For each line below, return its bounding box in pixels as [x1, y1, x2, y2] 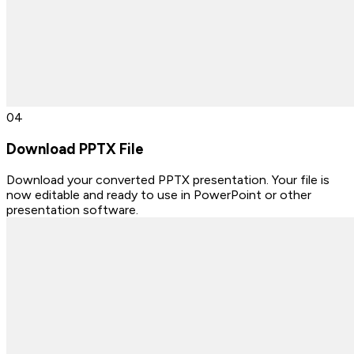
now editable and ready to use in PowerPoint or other [6, 187, 311, 203]
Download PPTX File [6, 139, 144, 158]
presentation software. [6, 202, 138, 218]
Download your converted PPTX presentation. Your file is [6, 172, 330, 188]
